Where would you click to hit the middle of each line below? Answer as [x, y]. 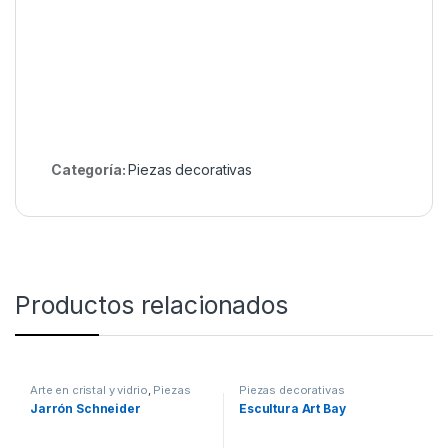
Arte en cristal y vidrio [88, 389]
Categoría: [90, 169]
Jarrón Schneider [85, 408]
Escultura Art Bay [292, 408]
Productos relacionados [151, 304]
